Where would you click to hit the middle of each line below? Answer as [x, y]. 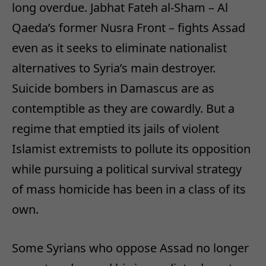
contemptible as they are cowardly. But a [123, 109]
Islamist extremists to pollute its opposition [131, 149]
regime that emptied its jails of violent [115, 129]
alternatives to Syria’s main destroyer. [114, 68]
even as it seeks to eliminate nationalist [119, 48]
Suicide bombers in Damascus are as [113, 88]
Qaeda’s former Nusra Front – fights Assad [129, 28]
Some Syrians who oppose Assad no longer [130, 248]
